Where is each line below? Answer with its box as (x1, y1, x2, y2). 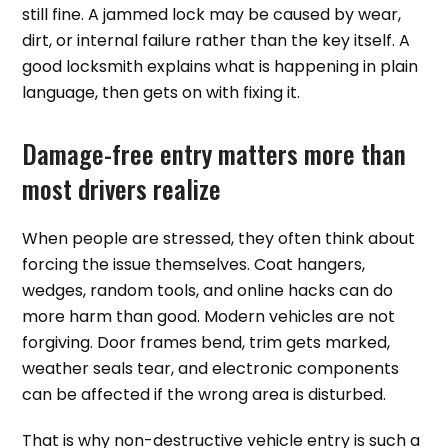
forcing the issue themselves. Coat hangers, (22, 253, 366, 277)
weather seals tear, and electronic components (22, 357, 400, 381)
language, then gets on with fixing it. (22, 81, 301, 105)
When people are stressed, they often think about (22, 227, 416, 251)
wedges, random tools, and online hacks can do (22, 279, 394, 303)
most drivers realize (22, 169, 222, 208)
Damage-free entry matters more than (22, 134, 407, 173)
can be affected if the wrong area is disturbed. (22, 383, 387, 407)
